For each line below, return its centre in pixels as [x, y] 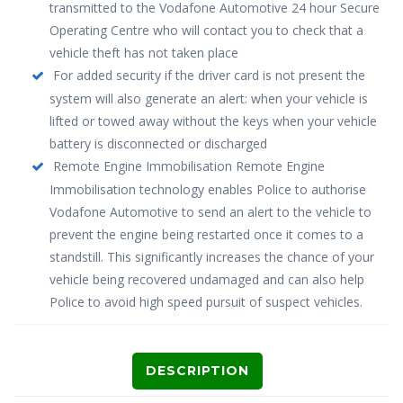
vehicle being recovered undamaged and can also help [207, 279]
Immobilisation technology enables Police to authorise [208, 189]
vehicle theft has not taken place [144, 52]
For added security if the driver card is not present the [209, 75]
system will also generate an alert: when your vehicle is [209, 98]
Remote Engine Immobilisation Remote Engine [189, 166]
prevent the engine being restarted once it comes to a [206, 234]
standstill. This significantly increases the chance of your [212, 256]
